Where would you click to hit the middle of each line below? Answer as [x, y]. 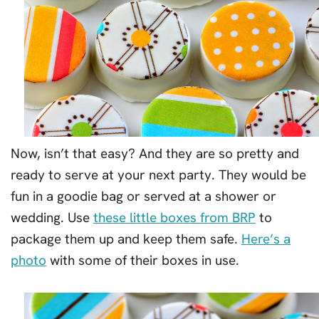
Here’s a [266, 239]
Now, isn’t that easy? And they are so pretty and [155, 153]
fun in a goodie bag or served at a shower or [143, 196]
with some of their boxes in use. [143, 260]
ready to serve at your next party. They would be [158, 174]
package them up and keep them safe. [126, 239]
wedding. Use [52, 217]
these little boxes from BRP [174, 217]
